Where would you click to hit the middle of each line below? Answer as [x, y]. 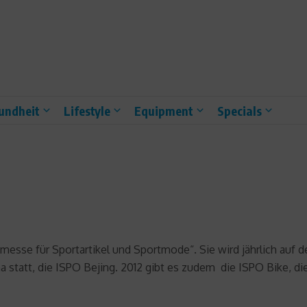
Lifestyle [87, 110]
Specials [240, 110]
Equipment [164, 110]
